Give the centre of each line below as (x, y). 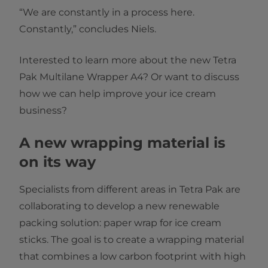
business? (43, 111)
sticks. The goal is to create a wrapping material (132, 240)
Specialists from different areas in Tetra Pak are (130, 190)
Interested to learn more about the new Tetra (128, 60)
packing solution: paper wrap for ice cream (120, 223)
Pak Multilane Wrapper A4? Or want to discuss (129, 77)
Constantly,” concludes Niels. (88, 29)
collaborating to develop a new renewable (119, 206)
